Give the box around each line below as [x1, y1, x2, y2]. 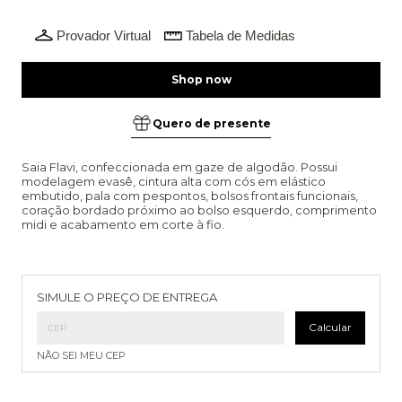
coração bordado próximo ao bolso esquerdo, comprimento [22, 202, 377, 217]
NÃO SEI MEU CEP [37, 348, 126, 362]
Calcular [309, 320, 352, 335]
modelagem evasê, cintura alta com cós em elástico [22, 173, 326, 188]
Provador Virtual [57, 27, 151, 43]
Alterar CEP [303, 283, 365, 297]
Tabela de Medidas [186, 27, 295, 43]
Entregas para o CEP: [37, 282, 176, 297]
